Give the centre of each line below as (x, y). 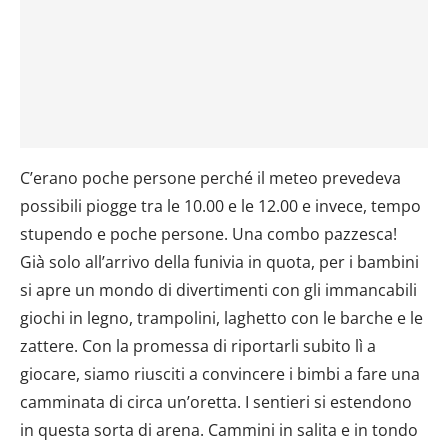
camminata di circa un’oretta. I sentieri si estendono (216, 401)
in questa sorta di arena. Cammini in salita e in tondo (219, 429)
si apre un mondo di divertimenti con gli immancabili (218, 289)
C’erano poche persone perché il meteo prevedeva (210, 177)
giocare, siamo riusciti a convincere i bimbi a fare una (220, 373)
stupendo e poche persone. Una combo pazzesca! (208, 233)
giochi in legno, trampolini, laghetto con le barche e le (221, 317)
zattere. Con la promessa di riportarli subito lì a (198, 345)
